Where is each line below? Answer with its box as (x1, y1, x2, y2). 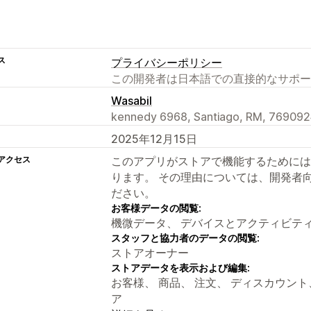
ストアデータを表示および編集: (111, 261, 250, 274)
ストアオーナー (111, 245, 189, 260)
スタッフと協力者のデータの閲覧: (111, 231, 260, 244)
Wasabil (111, 93, 152, 108)
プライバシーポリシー (111, 55, 222, 69)
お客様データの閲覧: (111, 201, 201, 214)
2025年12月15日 (111, 131, 197, 146)
